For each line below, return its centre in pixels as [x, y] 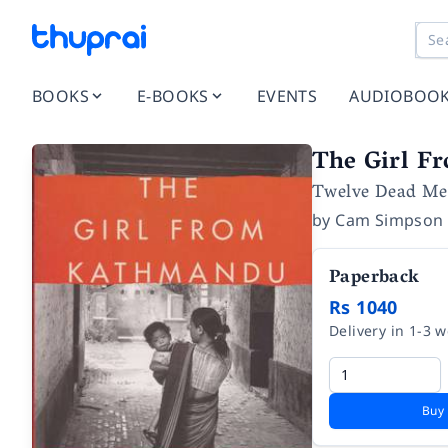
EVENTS [287, 96]
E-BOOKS [173, 96]
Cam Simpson [389, 220]
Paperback [374, 279]
